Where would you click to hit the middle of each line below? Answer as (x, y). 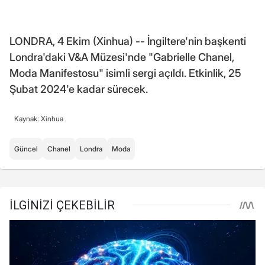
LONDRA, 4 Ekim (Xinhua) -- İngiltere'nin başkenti (128, 41)
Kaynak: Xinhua (39, 119)
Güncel (26, 149)
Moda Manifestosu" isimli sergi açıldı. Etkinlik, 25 (125, 73)
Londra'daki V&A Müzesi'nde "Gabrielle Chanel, (122, 57)
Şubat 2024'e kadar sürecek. (79, 89)
